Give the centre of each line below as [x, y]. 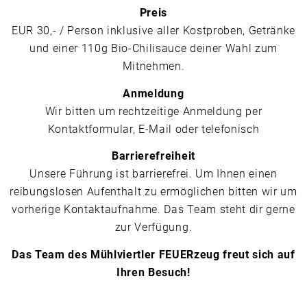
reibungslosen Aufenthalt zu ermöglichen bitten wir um [153, 192]
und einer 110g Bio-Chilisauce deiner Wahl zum [153, 49]
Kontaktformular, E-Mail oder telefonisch [153, 129]
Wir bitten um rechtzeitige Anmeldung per [153, 111]
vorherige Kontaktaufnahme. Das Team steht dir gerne [153, 210]
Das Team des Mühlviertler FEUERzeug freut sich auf [153, 254]
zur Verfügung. [153, 228]
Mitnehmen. [153, 66]
